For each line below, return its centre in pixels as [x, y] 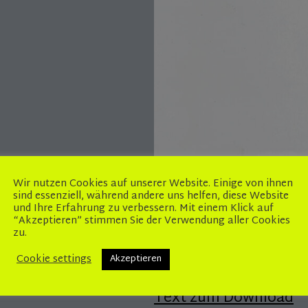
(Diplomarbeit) [204, 246]
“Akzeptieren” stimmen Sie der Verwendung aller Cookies [152, 221]
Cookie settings [54, 259]
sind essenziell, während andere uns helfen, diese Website [151, 196]
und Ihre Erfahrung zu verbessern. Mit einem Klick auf [143, 209]
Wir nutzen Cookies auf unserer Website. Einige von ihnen [153, 184]
